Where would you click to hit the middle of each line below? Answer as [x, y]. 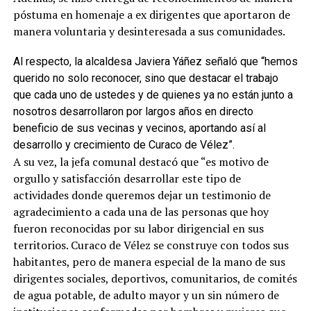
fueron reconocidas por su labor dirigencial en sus [138, 228]
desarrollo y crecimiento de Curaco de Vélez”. [124, 144]
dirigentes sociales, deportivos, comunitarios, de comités [155, 278]
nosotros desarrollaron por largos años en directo [133, 111]
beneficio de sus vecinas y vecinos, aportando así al [139, 128]
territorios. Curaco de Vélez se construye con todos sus [151, 245]
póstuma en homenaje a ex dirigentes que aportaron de [151, 14]
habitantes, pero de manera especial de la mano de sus [149, 261]
